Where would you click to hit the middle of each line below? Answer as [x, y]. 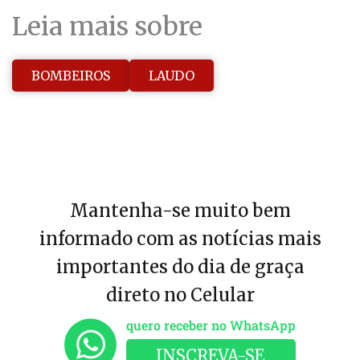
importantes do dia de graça [180, 267]
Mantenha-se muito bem [180, 211]
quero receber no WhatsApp [211, 325]
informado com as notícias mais [180, 239]
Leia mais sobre [107, 27]
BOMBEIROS [71, 75]
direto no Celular [180, 295]
